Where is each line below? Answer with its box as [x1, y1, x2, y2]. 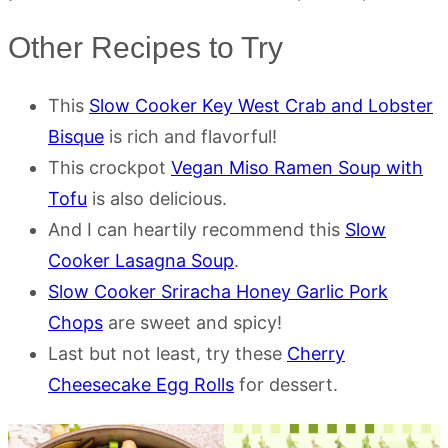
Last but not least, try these [48, 342, 287, 364]
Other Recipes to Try [8, 30, 283, 64]
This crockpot [48, 156, 171, 178]
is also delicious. [87, 187, 227, 209]
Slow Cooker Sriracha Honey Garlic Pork [48, 280, 388, 302]
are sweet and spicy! [103, 311, 282, 333]
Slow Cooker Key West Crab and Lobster [89, 94, 433, 116]
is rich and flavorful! [104, 125, 277, 147]
